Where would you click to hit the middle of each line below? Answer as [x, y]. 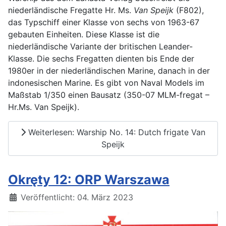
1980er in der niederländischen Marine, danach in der [109, 70]
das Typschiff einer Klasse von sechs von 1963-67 [104, 22]
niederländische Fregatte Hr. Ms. [71, 10]
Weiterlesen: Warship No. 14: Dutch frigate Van [116, 132]
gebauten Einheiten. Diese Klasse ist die [84, 34]
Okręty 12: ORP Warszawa [89, 180]
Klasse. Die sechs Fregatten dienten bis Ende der [101, 58]
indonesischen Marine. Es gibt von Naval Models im [106, 82]
